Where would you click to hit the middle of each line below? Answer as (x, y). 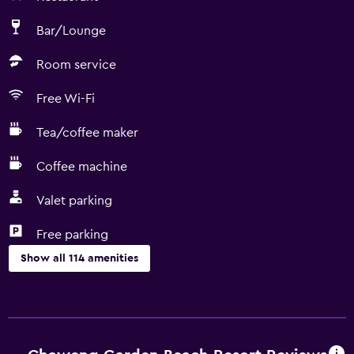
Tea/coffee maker (87, 133)
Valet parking (74, 201)
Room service (76, 65)
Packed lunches (53, 345)
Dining (26, 295)
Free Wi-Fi (66, 99)
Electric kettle (48, 320)
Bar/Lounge (71, 31)
